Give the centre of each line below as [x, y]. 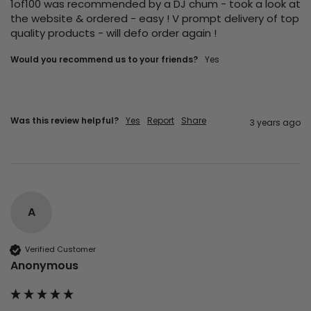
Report [161, 120]
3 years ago [275, 122]
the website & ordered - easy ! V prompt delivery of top [155, 18]
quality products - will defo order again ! [115, 33]
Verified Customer [60, 250]
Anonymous [44, 265]
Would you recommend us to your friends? [104, 59]
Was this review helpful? [65, 120]
